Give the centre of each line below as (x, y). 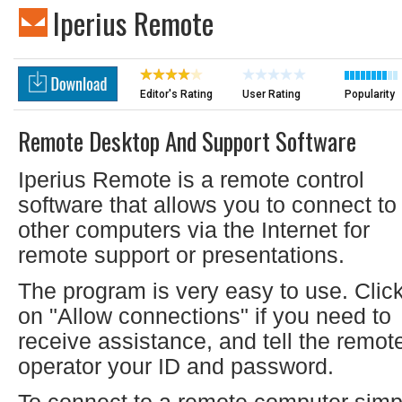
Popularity (370, 94)
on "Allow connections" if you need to (205, 316)
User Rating (271, 94)
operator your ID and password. (176, 366)
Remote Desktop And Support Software (187, 141)
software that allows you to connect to (207, 205)
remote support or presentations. (181, 255)
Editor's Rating (176, 94)
